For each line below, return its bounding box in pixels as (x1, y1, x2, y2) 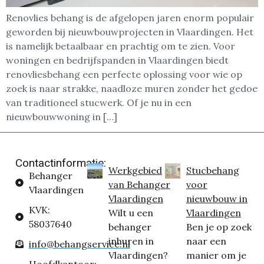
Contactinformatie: (15, 156, 106, 170)
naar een (186, 235, 226, 247)
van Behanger (108, 179, 170, 191)
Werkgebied (108, 164, 162, 177)
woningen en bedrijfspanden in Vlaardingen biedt (6, 54, 229, 66)
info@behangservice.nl (28, 238, 130, 250)
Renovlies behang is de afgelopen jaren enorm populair (6, 11, 254, 24)
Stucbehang (186, 164, 239, 177)
